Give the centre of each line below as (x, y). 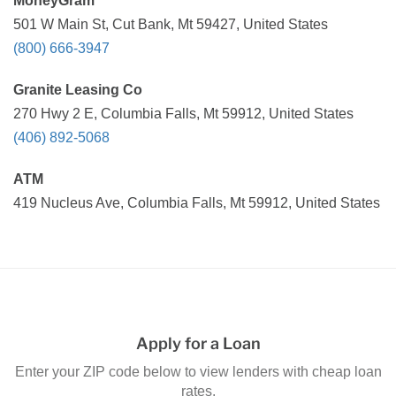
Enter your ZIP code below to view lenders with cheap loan (198, 371)
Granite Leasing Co (78, 90)
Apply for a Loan (198, 343)
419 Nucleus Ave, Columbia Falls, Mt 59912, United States (197, 203)
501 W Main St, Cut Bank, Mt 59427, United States (171, 24)
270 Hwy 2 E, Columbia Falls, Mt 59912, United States (183, 114)
